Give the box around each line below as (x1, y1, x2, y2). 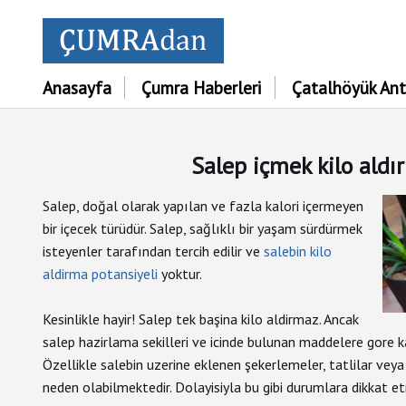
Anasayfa (43, 76, 111, 99)
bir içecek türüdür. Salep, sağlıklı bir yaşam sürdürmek (43, 219, 362, 237)
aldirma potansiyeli (43, 265, 158, 283)
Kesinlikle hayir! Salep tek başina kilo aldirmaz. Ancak (43, 310, 359, 328)
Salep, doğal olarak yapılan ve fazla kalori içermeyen (43, 197, 363, 215)
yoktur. (158, 265, 202, 283)
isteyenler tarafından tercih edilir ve (43, 242, 264, 260)
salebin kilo (264, 242, 332, 260)
